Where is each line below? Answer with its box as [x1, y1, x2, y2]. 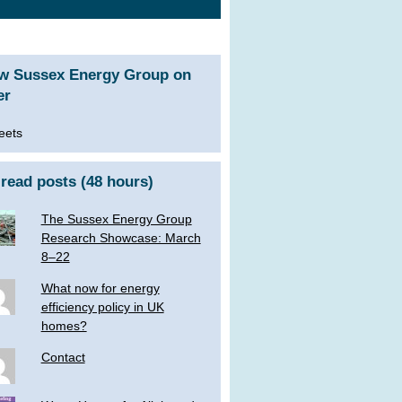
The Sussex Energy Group [40, 211, 192, 226]
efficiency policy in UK [40, 299, 164, 314]
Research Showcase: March [40, 230, 201, 245]
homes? [40, 318, 87, 333]
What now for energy [40, 280, 160, 295]
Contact [40, 349, 85, 364]
